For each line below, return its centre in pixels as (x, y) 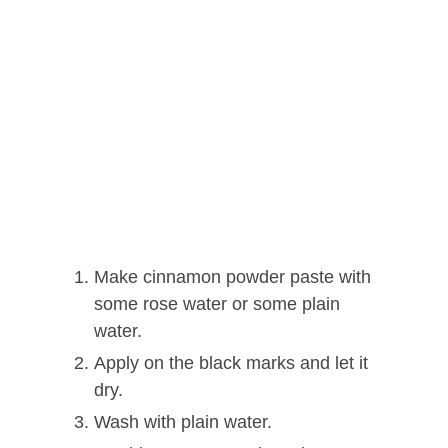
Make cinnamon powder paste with (232, 277)
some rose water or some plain (217, 304)
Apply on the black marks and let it (231, 363)
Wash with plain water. (183, 422)
